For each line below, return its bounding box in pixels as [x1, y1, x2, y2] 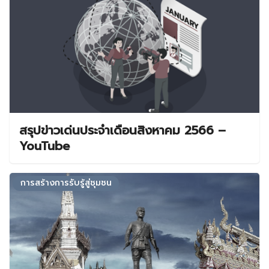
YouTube [19, 137, 70, 156]
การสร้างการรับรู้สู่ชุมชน [20, 177, 112, 190]
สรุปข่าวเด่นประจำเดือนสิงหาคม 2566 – [19, 121, 226, 140]
